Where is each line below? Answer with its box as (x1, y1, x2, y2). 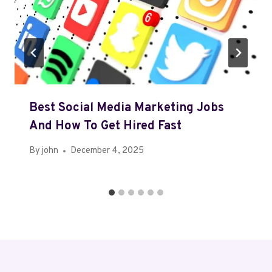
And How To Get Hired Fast (29, 118, 182, 135)
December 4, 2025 (70, 145, 144, 157)
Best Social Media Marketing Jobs (29, 100, 224, 117)
